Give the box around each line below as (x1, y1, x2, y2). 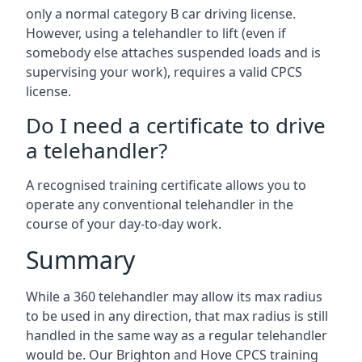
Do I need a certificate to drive (26, 111, 326, 140)
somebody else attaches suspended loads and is (26, 44, 321, 61)
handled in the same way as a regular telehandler (26, 326, 327, 344)
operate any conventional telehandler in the (26, 196, 293, 213)
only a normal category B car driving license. (26, 5, 296, 23)
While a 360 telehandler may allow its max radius (26, 288, 322, 305)
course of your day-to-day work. (26, 215, 221, 233)
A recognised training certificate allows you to (26, 176, 306, 194)
